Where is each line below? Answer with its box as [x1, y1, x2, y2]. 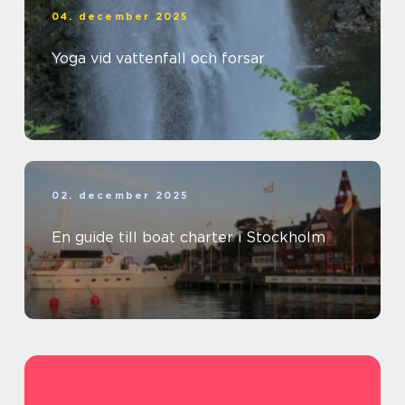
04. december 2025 [52, 10, 190, 24]
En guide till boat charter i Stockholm [52, 229, 325, 247]
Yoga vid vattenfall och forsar [52, 50, 265, 68]
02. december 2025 [52, 189, 190, 202]
